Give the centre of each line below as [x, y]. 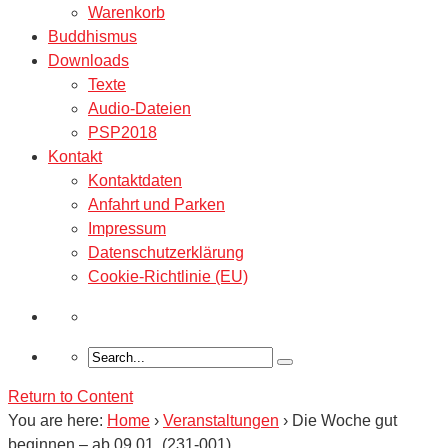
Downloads [88, 60]
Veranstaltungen [221, 420]
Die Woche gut [344, 420]
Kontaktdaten [135, 180]
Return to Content [70, 396]
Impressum [127, 228]
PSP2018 [122, 132]
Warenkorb [126, 12]
